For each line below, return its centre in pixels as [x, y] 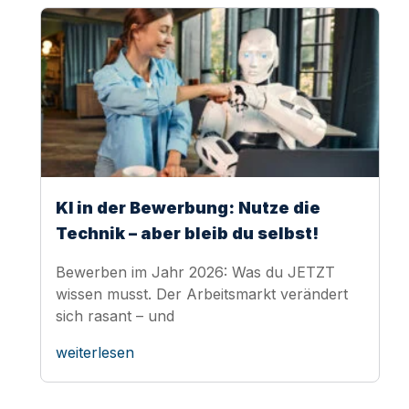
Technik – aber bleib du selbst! [187, 233]
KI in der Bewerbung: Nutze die [188, 207]
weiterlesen [95, 352]
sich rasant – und [115, 315]
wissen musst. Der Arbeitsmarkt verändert [202, 294]
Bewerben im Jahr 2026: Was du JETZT [195, 272]
